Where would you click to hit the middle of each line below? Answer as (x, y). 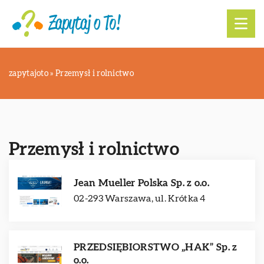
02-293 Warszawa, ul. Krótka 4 (140, 199)
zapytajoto (29, 74)
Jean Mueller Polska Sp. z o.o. (141, 183)
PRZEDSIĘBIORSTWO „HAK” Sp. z (156, 247)
